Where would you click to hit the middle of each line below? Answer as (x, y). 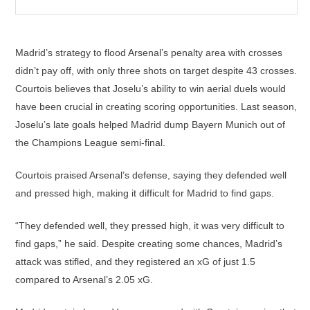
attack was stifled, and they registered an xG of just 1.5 (135, 262)
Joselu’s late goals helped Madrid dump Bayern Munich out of (150, 125)
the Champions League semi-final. (90, 143)
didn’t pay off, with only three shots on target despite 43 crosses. (156, 71)
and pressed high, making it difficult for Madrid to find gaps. (145, 193)
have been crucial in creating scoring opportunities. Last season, (156, 107)
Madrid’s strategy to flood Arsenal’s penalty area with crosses (149, 53)
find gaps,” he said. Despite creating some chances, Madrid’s (149, 244)
